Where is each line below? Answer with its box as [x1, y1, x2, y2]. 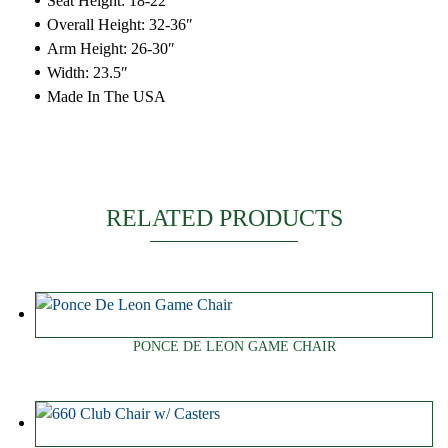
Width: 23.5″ [47, 64, 128, 82]
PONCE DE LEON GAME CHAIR [132, 338, 336, 355]
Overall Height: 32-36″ [47, 16, 193, 34]
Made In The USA [47, 88, 166, 106]
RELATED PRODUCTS [105, 205, 343, 232]
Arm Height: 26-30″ [47, 40, 175, 58]
